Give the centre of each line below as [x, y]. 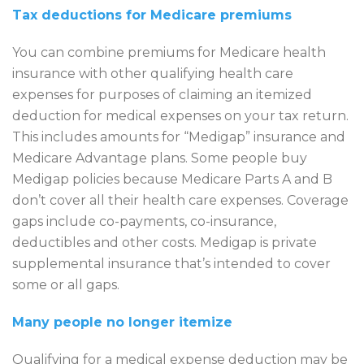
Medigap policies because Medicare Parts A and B [172, 179]
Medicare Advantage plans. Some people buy [160, 158]
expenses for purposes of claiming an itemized [162, 94]
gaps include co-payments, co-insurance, [144, 221]
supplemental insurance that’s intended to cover [171, 263]
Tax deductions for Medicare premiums [152, 15]
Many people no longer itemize [122, 322]
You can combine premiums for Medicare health [169, 52]
